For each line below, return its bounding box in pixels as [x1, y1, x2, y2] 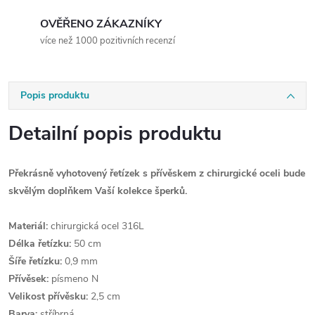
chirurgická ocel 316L [48, 219, 144, 233]
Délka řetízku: [8, 237, 71, 250]
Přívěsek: [8, 272, 49, 285]
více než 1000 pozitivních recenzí [40, 34, 175, 47]
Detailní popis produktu [8, 120, 221, 147]
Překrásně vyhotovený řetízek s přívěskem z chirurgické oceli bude [8, 167, 305, 180]
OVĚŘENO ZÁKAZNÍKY [40, 16, 162, 32]
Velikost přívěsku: [8, 290, 88, 303]
